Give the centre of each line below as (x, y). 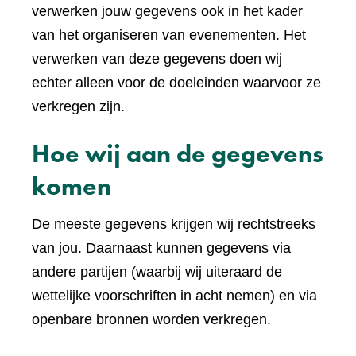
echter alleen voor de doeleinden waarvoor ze (176, 83)
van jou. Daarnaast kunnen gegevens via (161, 248)
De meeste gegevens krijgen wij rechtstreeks (174, 224)
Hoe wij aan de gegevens (178, 154)
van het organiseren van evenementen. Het (169, 35)
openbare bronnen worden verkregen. (151, 320)
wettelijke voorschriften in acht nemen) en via (174, 296)
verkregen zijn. (78, 107)
